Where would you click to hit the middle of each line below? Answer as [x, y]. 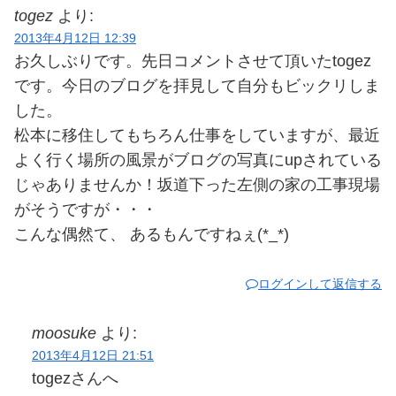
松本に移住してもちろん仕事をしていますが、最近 [197, 136]
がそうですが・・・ [86, 210]
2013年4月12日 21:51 [93, 356]
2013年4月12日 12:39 [75, 38]
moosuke [64, 334]
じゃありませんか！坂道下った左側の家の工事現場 [197, 185]
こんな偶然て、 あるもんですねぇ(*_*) [152, 235]
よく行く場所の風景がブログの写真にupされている [198, 160]
